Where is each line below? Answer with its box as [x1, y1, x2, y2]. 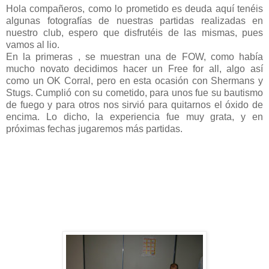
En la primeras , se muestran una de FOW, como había [6, 52, 263, 62]
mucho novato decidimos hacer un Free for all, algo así [6, 64, 263, 74]
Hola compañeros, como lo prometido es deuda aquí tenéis [6, 4, 263, 14]
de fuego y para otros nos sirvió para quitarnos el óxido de [6, 100, 263, 110]
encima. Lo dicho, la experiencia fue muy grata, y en [6, 112, 263, 122]
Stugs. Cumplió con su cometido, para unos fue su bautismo [6, 88, 263, 98]
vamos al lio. [6, 40, 59, 50]
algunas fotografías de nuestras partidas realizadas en [6, 16, 263, 26]
